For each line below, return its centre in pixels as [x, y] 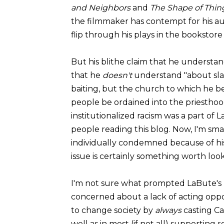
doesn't [117, 75]
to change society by [113, 210]
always [169, 210]
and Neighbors [101, 7]
